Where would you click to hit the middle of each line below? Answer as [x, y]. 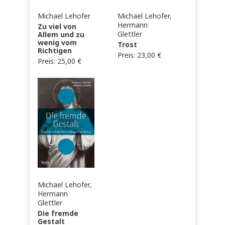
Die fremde [58, 214]
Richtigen [55, 51]
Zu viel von [57, 27]
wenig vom [58, 43]
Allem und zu [61, 35]
